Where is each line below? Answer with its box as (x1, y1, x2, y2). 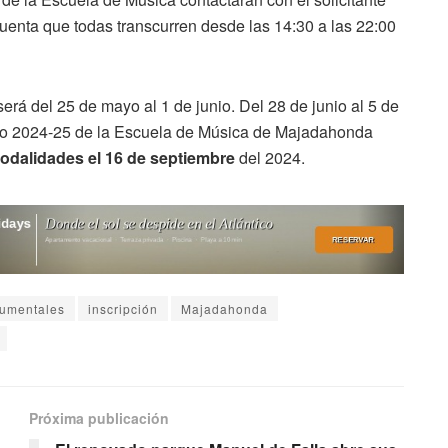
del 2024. (235, 145, 305, 169)
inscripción (88, 300, 158, 318)
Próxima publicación (29, 408, 169, 429)
